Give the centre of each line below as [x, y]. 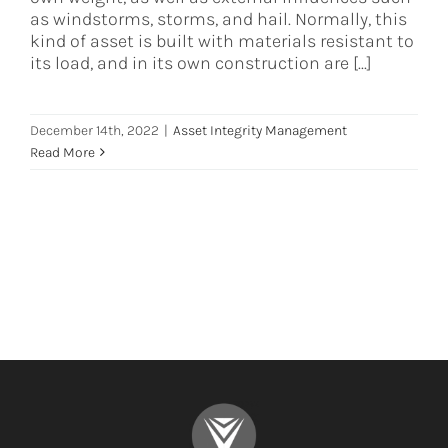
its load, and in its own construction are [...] [201, 62]
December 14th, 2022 [94, 130]
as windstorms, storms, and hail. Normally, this [218, 18]
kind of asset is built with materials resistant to [222, 40]
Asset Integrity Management [260, 130]
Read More [62, 152]
